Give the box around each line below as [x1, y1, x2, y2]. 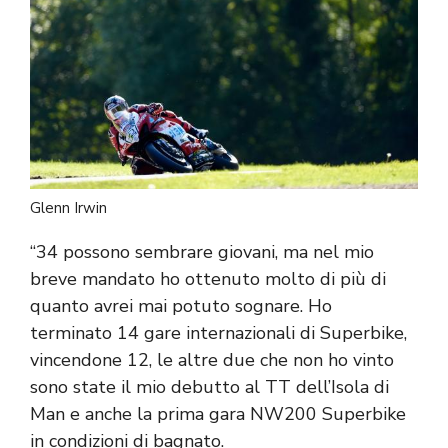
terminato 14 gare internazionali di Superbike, [30, 320, 407, 345]
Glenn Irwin [30, 197, 107, 218]
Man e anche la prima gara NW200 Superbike [30, 401, 406, 426]
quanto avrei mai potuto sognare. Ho [30, 293, 332, 318]
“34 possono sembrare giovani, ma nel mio [30, 239, 374, 264]
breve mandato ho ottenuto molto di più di [30, 266, 386, 291]
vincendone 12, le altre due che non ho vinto [30, 347, 394, 372]
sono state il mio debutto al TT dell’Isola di [30, 374, 389, 399]
